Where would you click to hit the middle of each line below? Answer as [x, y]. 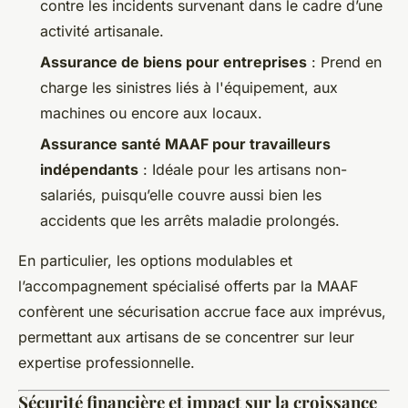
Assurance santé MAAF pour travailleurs [185, 144]
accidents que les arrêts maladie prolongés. [190, 221]
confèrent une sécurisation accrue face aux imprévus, [202, 312]
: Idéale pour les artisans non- [243, 170]
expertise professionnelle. [107, 363]
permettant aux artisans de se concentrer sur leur [186, 337]
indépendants [89, 170]
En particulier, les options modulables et [155, 261]
